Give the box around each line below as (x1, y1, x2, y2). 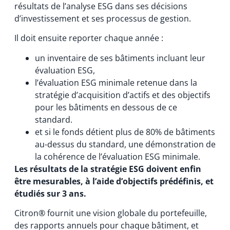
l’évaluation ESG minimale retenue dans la (34, 76, 197, 88)
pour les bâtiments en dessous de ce (34, 101, 177, 113)
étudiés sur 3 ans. (14, 187, 86, 199)
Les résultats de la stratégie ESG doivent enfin (14, 163, 201, 175)
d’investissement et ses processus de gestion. (14, 13, 191, 25)
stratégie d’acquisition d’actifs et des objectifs (34, 89, 210, 101)
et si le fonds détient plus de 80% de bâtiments (34, 126, 215, 138)
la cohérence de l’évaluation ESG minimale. (34, 150, 200, 162)
